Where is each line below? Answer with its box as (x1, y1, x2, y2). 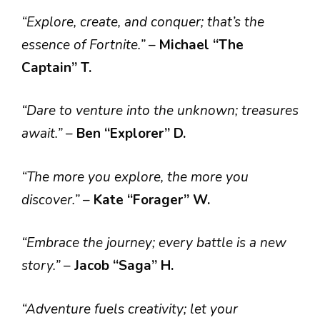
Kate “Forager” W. (94, 190, 210, 209)
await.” (21, 124, 66, 143)
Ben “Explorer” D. (76, 124, 186, 143)
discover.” (21, 190, 83, 209)
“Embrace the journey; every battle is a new (21, 234, 286, 252)
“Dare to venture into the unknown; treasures (21, 101, 299, 120)
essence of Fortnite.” (21, 35, 149, 54)
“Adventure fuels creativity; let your (21, 299, 238, 319)
